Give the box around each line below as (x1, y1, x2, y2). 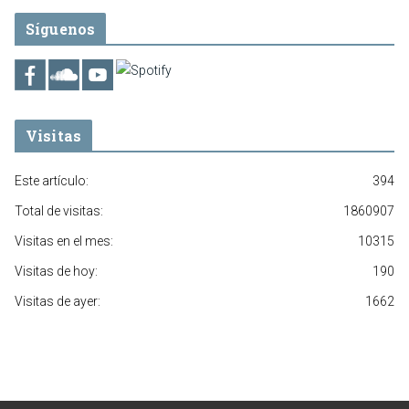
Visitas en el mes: (15, 233, 113, 248)
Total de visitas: (15, 203, 103, 218)
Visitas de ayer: (15, 293, 100, 309)
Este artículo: (15, 173, 89, 188)
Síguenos (26, 18, 96, 38)
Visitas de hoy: (15, 263, 98, 278)
